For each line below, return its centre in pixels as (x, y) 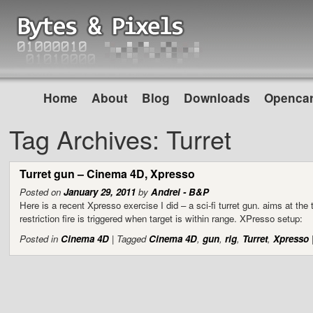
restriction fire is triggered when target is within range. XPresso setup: (161, 219)
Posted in (38, 239)
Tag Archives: (88, 139)
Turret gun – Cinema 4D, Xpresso (107, 174)
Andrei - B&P (180, 192)
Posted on (40, 192)
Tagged (131, 239)
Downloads (217, 98)
